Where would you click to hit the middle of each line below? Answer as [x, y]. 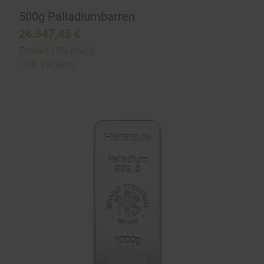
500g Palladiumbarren [77, 17]
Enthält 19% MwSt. [58, 51]
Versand [58, 64]
